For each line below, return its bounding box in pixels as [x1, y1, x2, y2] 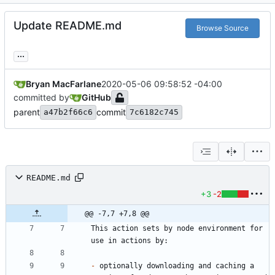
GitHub [82, 92, 111, 103]
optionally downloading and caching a [95, 261, 254, 271]
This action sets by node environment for [91, 224, 263, 233]
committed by [14, 92, 69, 103]
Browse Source [196, 23, 249, 33]
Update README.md [14, 19, 122, 33]
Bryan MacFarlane [26, 79, 101, 90]
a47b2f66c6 [44, 107, 93, 117]
